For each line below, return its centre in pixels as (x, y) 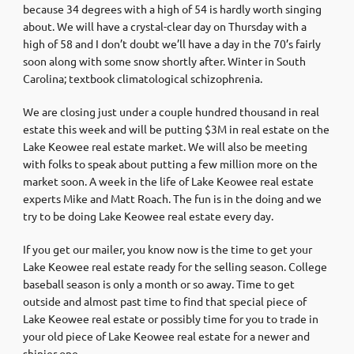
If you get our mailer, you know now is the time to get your (168, 249)
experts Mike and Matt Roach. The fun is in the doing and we (172, 198)
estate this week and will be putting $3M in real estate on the (176, 128)
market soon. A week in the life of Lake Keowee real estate (168, 181)
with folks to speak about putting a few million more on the (170, 163)
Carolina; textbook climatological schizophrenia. (143, 78)
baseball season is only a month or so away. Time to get (159, 283)
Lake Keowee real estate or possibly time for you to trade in (171, 318)
